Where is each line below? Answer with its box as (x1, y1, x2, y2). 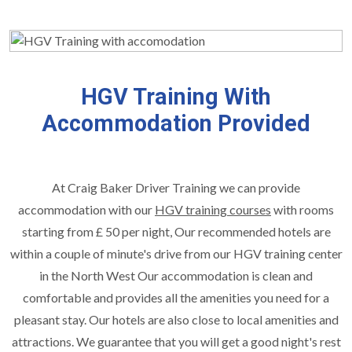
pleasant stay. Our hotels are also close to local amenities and (13, 312, 339, 327)
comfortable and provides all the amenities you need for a (23, 290, 329, 305)
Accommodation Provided (42, 110, 310, 137)
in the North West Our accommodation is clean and (39, 268, 313, 283)
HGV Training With (81, 83, 271, 110)
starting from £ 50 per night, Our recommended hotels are (21, 224, 331, 239)
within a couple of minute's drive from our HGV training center (9, 246, 343, 261)
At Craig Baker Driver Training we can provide (52, 180, 300, 195)
